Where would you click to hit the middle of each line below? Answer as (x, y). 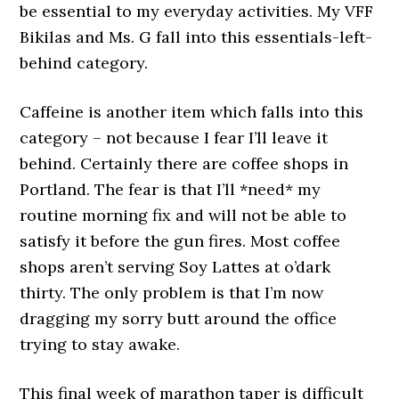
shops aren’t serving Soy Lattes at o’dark (175, 267)
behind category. (84, 63)
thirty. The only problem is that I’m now (172, 293)
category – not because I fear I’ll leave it (174, 138)
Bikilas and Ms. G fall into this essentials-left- (196, 37)
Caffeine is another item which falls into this (192, 112)
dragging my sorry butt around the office (179, 318)
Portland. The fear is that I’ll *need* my (171, 189)
